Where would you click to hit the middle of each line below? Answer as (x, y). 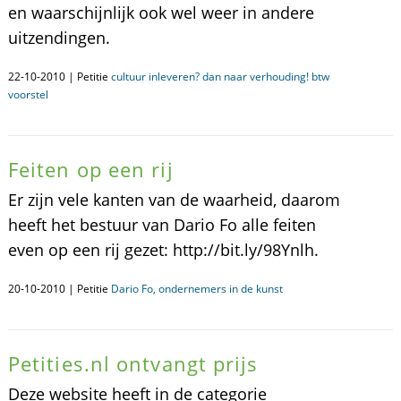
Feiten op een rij (90, 169)
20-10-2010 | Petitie (59, 289)
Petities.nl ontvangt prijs (133, 363)
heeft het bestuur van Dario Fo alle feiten (162, 225)
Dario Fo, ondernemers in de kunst (196, 289)
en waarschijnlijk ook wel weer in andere (161, 13)
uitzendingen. (59, 38)
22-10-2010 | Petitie (59, 77)
